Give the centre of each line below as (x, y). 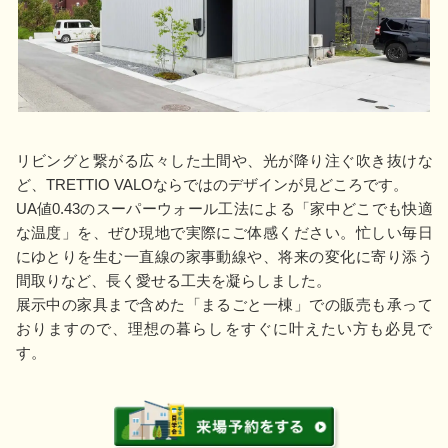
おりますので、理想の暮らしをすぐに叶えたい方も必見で (224, 328)
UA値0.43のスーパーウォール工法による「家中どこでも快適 (224, 208)
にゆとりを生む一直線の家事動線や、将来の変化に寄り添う (224, 256)
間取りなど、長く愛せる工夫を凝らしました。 (173, 280)
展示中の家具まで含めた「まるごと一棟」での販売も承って (224, 304)
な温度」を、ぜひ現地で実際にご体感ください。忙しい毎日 (224, 232)
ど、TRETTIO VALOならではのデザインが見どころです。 (211, 184)
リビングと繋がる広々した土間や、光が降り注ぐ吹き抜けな (224, 160)
